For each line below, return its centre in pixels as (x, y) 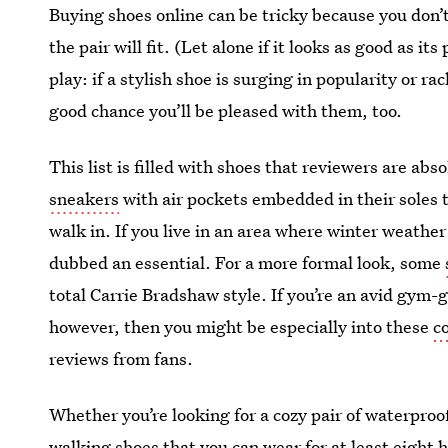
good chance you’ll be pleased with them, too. (226, 110)
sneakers (84, 198)
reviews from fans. (121, 358)
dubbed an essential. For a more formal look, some (247, 262)
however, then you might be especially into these (241, 326)
